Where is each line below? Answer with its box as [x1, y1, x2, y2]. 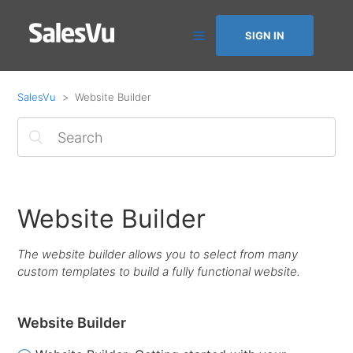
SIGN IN [245, 29, 284, 42]
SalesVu [17, 91, 57, 103]
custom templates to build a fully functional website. [17, 264, 301, 279]
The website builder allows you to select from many [17, 247, 299, 262]
